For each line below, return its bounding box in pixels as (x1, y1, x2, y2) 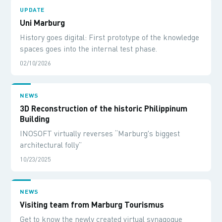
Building (20, 113, 50, 123)
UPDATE (20, 6, 45, 13)
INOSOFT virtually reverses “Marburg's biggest (20, 129, 180, 138)
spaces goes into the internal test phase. (20, 44, 158, 53)
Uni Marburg (20, 17, 65, 27)
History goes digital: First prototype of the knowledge (20, 33, 200, 42)
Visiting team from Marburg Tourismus (20, 199, 165, 209)
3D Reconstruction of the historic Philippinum (20, 103, 188, 113)
